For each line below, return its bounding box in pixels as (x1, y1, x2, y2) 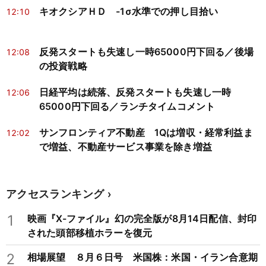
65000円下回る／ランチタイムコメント (39, 100, 216, 113)
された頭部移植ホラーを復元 (27, 227, 153, 239)
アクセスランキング (6, 187, 104, 200)
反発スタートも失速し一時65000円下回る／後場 (39, 46, 254, 58)
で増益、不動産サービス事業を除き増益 (39, 141, 212, 153)
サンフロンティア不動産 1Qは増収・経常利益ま (39, 126, 253, 139)
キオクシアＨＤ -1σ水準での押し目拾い (39, 5, 218, 18)
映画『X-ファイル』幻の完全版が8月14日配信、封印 (27, 213, 257, 225)
